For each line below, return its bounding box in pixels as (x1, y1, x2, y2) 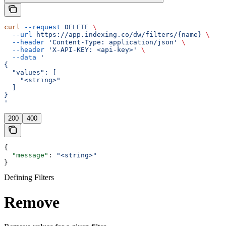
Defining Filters (4, 173, 54, 182)
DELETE (61, 23, 89, 31)
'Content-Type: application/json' (44, 38, 178, 46)
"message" (4, 151, 48, 159)
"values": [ (4, 69, 56, 77)
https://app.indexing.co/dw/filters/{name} (32, 31, 202, 39)
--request (20, 23, 61, 31)
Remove (4, 193, 60, 211)
